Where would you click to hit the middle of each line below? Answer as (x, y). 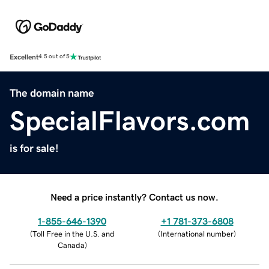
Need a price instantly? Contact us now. (134, 197)
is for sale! (34, 148)
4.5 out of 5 (54, 57)
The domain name (52, 93)
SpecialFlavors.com (130, 120)
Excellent (24, 57)
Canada (71, 245)
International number (197, 234)
